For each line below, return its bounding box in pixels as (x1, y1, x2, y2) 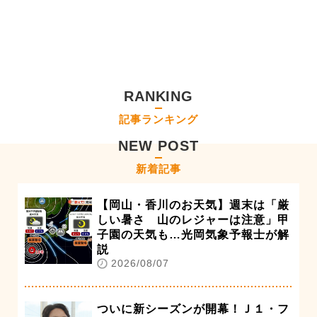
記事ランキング (119, 113, 198, 125)
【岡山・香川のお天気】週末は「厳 (97, 198, 289, 211)
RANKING (123, 88, 194, 104)
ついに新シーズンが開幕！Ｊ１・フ (97, 302, 289, 315)
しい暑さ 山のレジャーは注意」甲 (97, 213, 289, 226)
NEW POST (118, 137, 199, 154)
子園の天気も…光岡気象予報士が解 (97, 228, 289, 241)
